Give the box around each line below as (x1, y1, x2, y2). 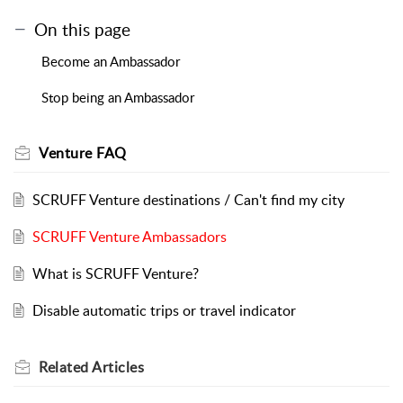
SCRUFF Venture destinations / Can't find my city (31, 190, 345, 210)
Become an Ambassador (41, 52, 180, 71)
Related (39, 357, 92, 378)
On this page (34, 17, 130, 42)
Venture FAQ (39, 143, 127, 164)
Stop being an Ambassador (41, 88, 194, 107)
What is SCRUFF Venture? (31, 264, 199, 284)
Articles (92, 357, 144, 378)
